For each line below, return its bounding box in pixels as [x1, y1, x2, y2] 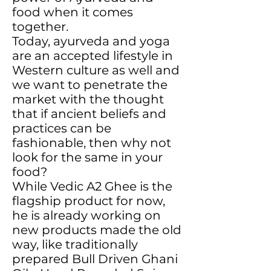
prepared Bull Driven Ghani [12, 252, 178, 266]
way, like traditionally [12, 237, 138, 252]
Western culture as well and [12, 63, 180, 77]
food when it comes [12, 5, 133, 19]
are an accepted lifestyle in [12, 48, 173, 63]
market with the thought [12, 92, 164, 106]
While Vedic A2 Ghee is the [12, 179, 172, 194]
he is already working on [12, 208, 161, 223]
